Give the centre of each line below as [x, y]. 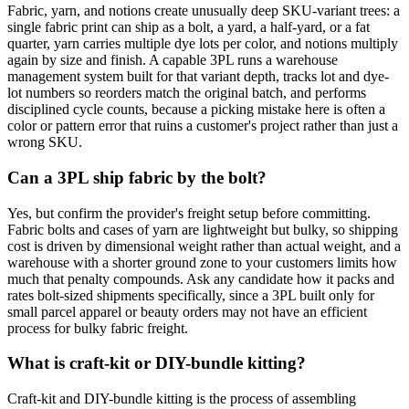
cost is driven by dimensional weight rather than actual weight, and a [204, 246]
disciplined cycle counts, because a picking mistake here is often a [196, 110]
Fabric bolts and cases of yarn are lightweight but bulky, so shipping [203, 229]
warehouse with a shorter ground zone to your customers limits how [202, 262]
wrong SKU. [45, 142]
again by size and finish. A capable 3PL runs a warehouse [173, 60]
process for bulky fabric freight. [98, 328]
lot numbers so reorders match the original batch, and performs [187, 93]
